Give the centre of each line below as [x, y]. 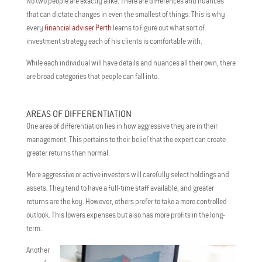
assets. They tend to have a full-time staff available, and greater [120, 188]
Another [38, 250]
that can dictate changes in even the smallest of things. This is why [125, 14]
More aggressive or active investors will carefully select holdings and [127, 175]
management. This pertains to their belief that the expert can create [126, 139]
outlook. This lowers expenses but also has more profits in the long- [125, 215]
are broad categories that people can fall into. [92, 76]
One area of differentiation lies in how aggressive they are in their [122, 126]
